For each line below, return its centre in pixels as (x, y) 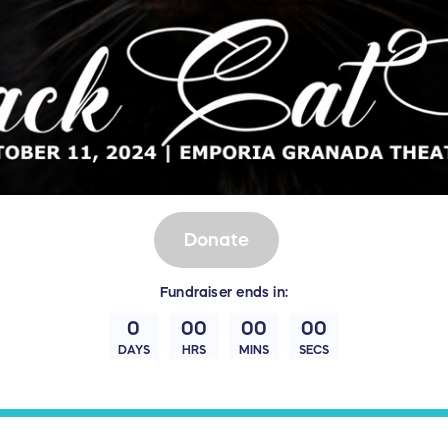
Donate (216, 239)
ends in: (260, 292)
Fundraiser (196, 292)
